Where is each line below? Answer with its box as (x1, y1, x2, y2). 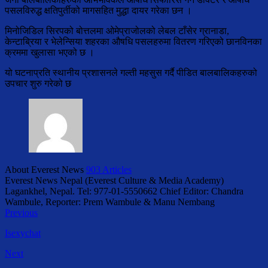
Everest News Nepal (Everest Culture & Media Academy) (5, 175, 224, 186)
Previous (5, 208, 38, 218)
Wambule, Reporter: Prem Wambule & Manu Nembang (5, 197, 215, 208)
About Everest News (5, 165, 86, 175)
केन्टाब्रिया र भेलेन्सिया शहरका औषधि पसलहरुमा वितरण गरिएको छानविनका (5, 36, 262, 47)
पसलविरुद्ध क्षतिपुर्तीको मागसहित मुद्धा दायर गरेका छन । (5, 5, 192, 16)
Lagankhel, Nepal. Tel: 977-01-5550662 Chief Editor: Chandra (5, 186, 243, 197)
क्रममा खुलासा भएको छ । (5, 47, 95, 58)
